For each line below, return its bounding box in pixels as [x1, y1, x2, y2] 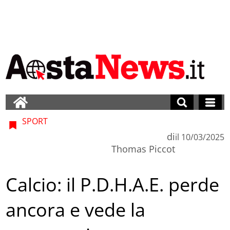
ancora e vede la [6, 197, 146, 223]
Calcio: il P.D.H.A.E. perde [6, 172, 220, 198]
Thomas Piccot [111, 142, 175, 155]
